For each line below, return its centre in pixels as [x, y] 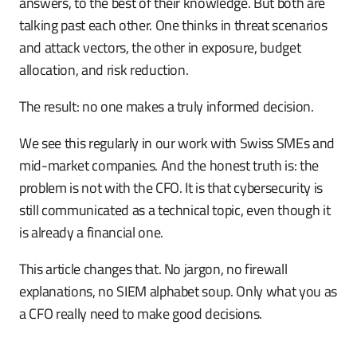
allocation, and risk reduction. [104, 70]
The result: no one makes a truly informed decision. [167, 106]
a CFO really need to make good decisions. [141, 314]
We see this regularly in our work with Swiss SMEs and [177, 143]
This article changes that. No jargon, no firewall [153, 269]
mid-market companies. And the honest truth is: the [169, 165]
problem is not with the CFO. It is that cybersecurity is [171, 188]
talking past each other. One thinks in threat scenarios [173, 25]
